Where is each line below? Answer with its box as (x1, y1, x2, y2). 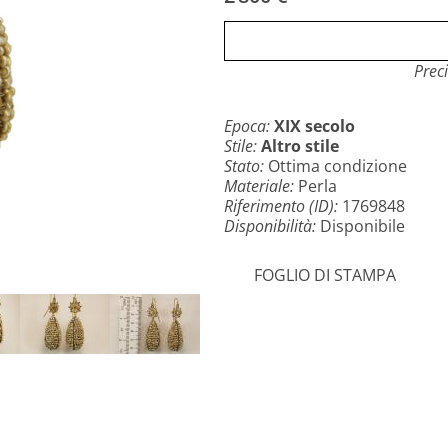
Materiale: (224, 175, 298, 197)
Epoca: (224, 115, 274, 137)
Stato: (224, 155, 268, 177)
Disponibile (320, 215, 405, 237)
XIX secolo (274, 115, 355, 137)
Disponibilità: (224, 215, 320, 237)
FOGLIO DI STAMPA (254, 263, 396, 286)
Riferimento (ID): (224, 195, 342, 217)
